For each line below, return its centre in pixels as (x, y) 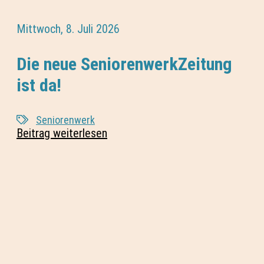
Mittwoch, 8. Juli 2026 (68, 29)
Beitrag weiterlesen (62, 133)
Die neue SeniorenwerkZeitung (124, 64)
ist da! (39, 85)
